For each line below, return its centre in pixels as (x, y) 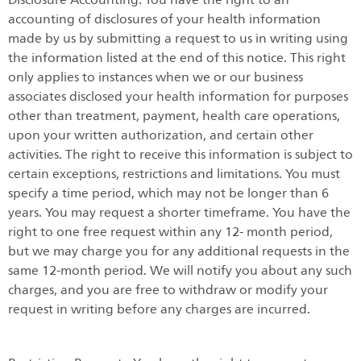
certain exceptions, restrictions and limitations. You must (174, 174)
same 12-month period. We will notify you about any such (180, 270)
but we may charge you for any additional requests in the (179, 251)
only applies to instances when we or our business (156, 77)
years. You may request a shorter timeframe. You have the (179, 212)
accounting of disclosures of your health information (164, 19)
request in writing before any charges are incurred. (159, 309)
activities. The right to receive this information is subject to (180, 154)
